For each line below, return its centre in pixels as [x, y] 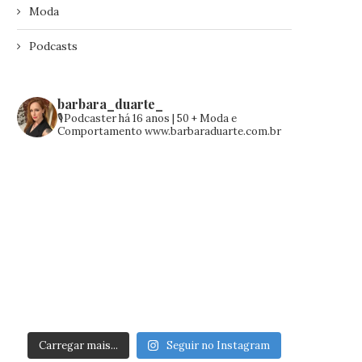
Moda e [217, 118]
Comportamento [101, 131]
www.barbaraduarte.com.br [213, 131]
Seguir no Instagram [219, 346]
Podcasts [53, 46]
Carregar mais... [78, 346]
